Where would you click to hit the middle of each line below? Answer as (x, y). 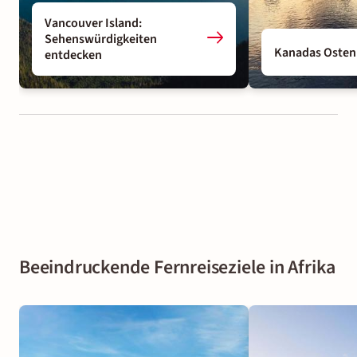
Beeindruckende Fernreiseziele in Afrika (178, 268)
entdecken (73, 55)
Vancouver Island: (93, 24)
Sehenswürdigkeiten (101, 39)
